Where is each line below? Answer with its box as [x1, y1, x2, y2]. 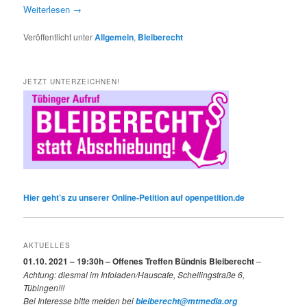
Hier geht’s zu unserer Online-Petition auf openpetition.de [23, 191, 245, 204]
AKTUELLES [23, 240, 71, 250]
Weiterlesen [23, 3, 73, 16]
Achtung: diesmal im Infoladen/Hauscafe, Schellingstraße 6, [23, 268, 245, 280]
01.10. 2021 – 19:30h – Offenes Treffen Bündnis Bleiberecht [23, 254, 255, 267]
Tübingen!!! [23, 281, 65, 293]
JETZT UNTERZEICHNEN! [23, 76, 121, 86]
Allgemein [95, 31, 134, 44]
